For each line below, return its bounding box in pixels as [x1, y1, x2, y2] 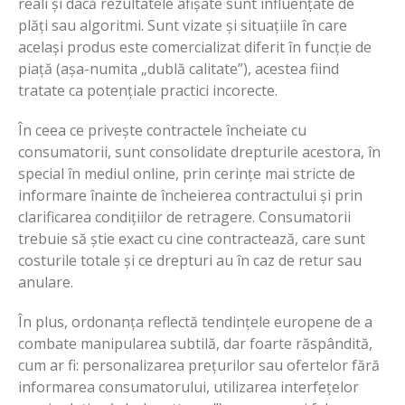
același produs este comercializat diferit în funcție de [18, 36, 372, 57]
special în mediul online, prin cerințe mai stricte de [18, 163, 355, 184]
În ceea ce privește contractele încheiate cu [18, 119, 306, 140]
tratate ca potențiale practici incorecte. [18, 80, 278, 100]
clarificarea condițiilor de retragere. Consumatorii [18, 206, 351, 227]
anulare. [18, 271, 73, 292]
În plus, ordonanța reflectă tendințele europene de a [18, 311, 372, 332]
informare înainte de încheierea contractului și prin [18, 184, 363, 205]
